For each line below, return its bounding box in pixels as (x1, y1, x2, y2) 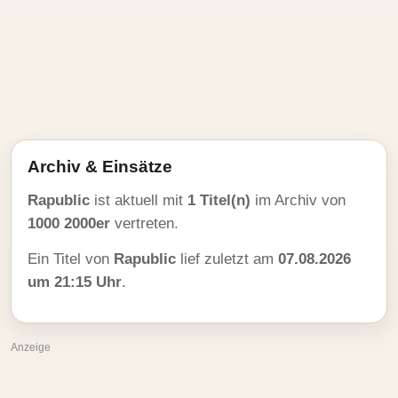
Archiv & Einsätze (28, 157, 172, 176)
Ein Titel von (28, 251, 114, 267)
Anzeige (11, 341, 51, 354)
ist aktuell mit (90, 192, 187, 209)
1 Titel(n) (187, 192, 251, 209)
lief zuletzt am (176, 251, 278, 267)
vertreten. (110, 215, 179, 232)
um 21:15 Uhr (28, 274, 122, 291)
